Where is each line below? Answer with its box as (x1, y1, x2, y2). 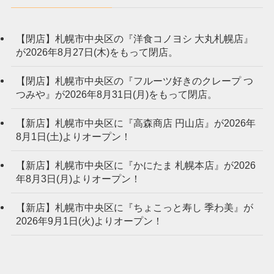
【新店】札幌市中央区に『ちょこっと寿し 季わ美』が (15, 202, 253, 213)
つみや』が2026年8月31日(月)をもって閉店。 (15, 88, 217, 100)
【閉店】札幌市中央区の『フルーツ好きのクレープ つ (15, 75, 253, 86)
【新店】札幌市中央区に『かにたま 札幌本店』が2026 (15, 160, 256, 171)
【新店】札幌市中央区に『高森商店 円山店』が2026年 (15, 117, 256, 128)
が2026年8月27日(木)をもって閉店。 (15, 46, 178, 57)
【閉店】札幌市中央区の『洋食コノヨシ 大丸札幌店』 (15, 32, 253, 44)
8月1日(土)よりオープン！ (15, 130, 131, 142)
